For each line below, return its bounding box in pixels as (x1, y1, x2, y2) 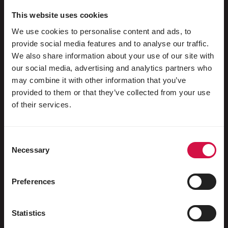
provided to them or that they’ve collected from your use (12, 88, 210, 97)
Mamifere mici (28, 54, 93, 64)
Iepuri (28, 74, 53, 83)
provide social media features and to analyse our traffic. (12, 39, 209, 48)
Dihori (28, 93, 54, 102)
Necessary (12, 145, 49, 154)
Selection (4, 147, 35, 156)
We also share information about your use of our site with (12, 51, 214, 60)
